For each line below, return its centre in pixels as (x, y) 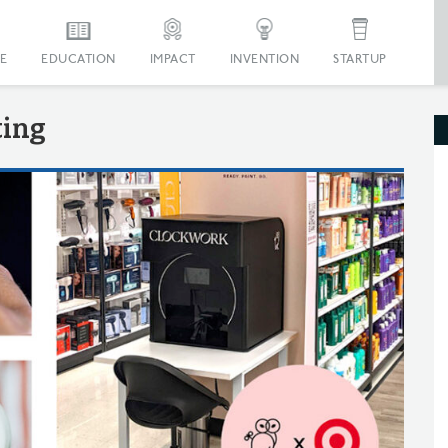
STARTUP (360, 59)
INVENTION (264, 59)
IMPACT (172, 59)
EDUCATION (78, 59)
